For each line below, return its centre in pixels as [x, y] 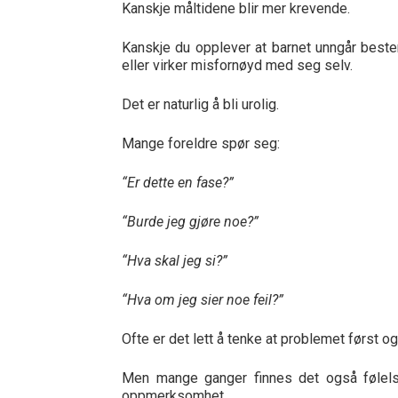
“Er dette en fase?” [178, 183]
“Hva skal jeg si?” [175, 261]
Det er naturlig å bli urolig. [200, 104]
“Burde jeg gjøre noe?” [190, 222]
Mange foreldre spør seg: [201, 143]
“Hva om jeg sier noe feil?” [203, 300]
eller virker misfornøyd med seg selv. [237, 65]
